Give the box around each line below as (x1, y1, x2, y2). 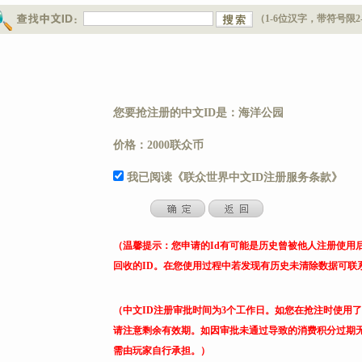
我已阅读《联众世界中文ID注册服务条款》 (126, 171, 343, 183)
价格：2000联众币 (112, 139, 207, 151)
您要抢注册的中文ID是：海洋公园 (112, 107, 284, 119)
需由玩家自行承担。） (112, 345, 210, 356)
